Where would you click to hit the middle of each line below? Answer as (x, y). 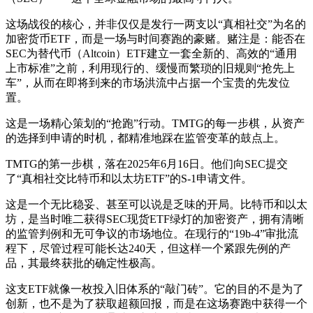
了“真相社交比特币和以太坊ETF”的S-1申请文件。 (129, 178)
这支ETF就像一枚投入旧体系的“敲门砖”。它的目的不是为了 (155, 289)
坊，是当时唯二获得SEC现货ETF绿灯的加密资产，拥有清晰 (155, 219)
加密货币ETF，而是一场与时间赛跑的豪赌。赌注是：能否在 (155, 38)
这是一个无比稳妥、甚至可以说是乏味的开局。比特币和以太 (156, 204)
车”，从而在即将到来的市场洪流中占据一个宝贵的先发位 (148, 82)
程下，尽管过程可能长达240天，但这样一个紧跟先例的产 (148, 248)
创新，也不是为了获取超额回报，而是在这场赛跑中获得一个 (156, 303)
